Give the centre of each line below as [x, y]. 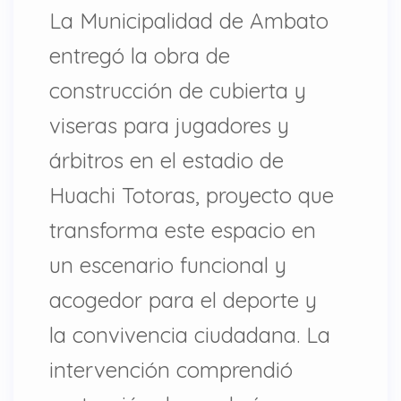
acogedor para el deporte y [183, 299]
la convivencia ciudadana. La [190, 334]
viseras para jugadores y [169, 125]
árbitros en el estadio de [166, 160]
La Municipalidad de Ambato [189, 20]
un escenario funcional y [168, 264]
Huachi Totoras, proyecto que [192, 195]
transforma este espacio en [183, 230]
